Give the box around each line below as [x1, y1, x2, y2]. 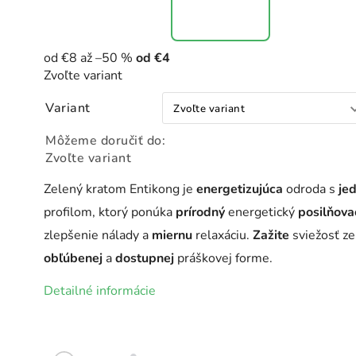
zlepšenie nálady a [44, 226, 152, 244]
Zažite [253, 226, 289, 244]
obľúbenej [44, 249, 103, 267]
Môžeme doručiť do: [45, 131, 165, 149]
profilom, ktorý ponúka [44, 203, 176, 221]
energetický [225, 203, 298, 221]
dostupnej [115, 249, 174, 267]
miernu [152, 226, 192, 244]
